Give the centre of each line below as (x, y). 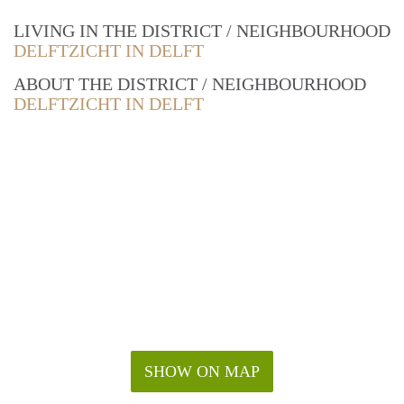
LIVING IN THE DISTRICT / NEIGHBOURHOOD (202, 31)
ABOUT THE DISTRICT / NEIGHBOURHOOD (190, 84)
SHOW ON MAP (202, 372)
